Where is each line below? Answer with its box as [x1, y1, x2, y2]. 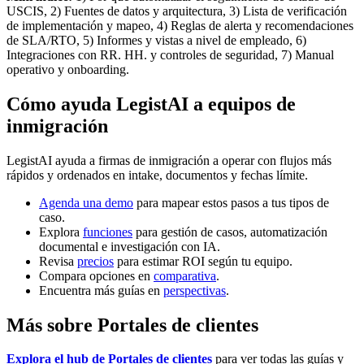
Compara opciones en [39, 268, 154, 283]
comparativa [154, 268, 216, 283]
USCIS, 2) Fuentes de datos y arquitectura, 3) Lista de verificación [6, 3, 347, 18]
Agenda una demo [39, 195, 133, 210]
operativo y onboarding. [6, 62, 129, 76]
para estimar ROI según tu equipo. [114, 253, 292, 268]
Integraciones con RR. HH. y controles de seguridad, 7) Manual [6, 47, 334, 62]
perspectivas [163, 283, 226, 297]
